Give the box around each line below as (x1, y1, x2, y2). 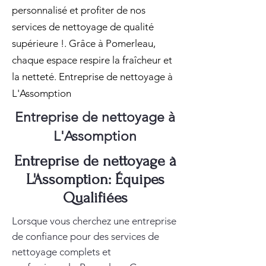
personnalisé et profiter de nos (12, 4, 145, 16)
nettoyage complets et (12, 246, 111, 258)
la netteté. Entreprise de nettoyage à (12, 71, 173, 83)
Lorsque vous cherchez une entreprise (12, 215, 176, 227)
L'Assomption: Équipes (26, 171, 164, 188)
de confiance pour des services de (12, 230, 159, 242)
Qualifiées (62, 189, 128, 206)
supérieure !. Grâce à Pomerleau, (12, 37, 156, 49)
